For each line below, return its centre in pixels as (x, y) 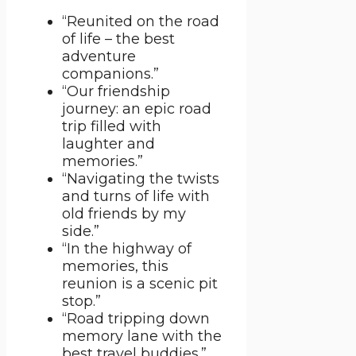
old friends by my (124, 214)
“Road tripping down (136, 319)
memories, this (115, 267)
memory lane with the (142, 337)
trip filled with (112, 127)
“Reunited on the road (141, 22)
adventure (99, 57)
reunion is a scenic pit (140, 284)
